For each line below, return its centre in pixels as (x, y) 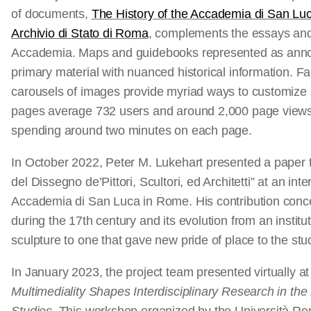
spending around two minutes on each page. (132, 131)
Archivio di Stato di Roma (80, 33)
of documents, (51, 14)
